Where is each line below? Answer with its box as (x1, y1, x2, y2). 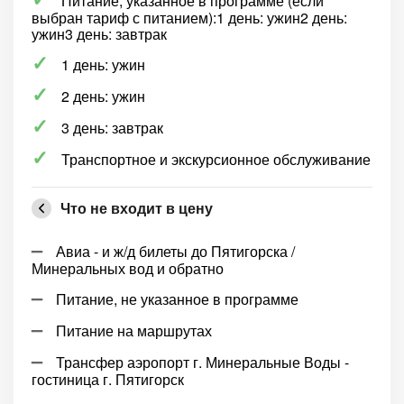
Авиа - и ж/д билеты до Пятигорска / (56, 241, 295, 262)
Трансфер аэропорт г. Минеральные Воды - (56, 352, 349, 372)
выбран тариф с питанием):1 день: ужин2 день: (32, 7, 347, 28)
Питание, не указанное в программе (56, 289, 298, 309)
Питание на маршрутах (56, 320, 212, 341)
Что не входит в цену (60, 197, 213, 218)
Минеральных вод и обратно (32, 258, 224, 279)
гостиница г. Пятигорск (32, 369, 184, 390)
